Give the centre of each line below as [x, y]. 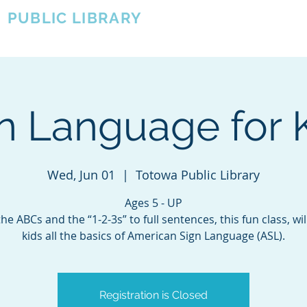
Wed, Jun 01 [81, 175]
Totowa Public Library [198, 175]
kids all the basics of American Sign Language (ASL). [153, 236]
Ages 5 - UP [153, 203]
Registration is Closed [153, 295]
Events [284, 28]
